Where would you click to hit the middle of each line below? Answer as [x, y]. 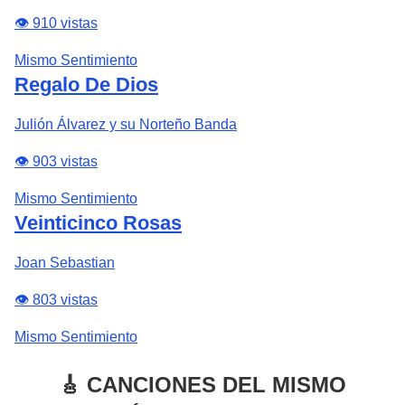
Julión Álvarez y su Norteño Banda [126, 124]
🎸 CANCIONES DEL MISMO [202, 385]
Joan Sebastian [65, 263]
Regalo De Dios [86, 85]
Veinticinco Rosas [98, 223]
